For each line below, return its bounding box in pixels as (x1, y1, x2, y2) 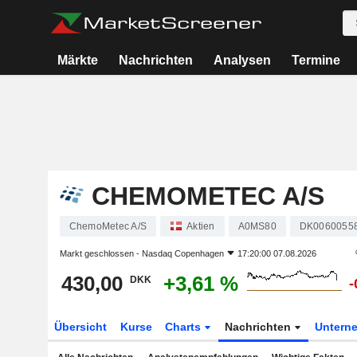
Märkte (57, 53, 98, 67)
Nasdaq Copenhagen (141, 249, 224, 258)
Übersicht (53, 320, 107, 333)
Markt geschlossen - (59, 249, 142, 258)
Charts (165, 320, 205, 333)
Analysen (213, 53, 271, 67)
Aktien (186, 221, 215, 232)
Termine (291, 53, 340, 67)
